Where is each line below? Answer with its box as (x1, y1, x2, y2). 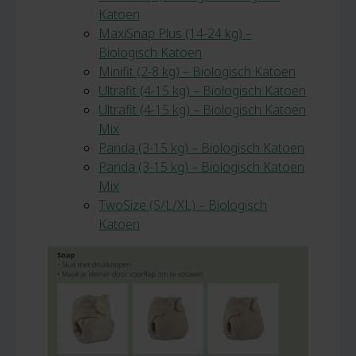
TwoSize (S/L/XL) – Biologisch (99, 196, 267, 214)
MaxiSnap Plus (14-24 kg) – (99, 25, 252, 42)
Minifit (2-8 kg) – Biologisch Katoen (99, 63, 296, 80)
